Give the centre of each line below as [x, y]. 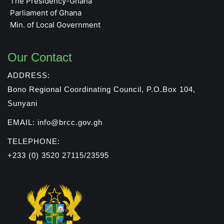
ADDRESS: [29, 75]
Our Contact [40, 57]
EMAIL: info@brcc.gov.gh [55, 122]
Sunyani [22, 103]
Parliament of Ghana [46, 13]
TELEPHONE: [34, 141]
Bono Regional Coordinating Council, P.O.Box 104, [101, 89]
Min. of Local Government [55, 25]
